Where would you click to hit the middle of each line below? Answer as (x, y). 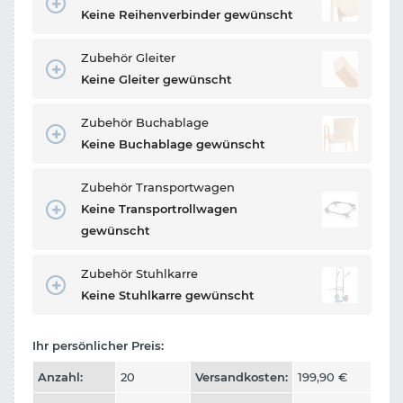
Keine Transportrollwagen (159, 209)
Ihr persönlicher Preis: (98, 346)
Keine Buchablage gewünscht (173, 144)
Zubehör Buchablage (145, 123)
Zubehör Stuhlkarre (139, 274)
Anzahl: (60, 377)
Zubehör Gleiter (128, 57)
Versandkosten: (242, 377)
